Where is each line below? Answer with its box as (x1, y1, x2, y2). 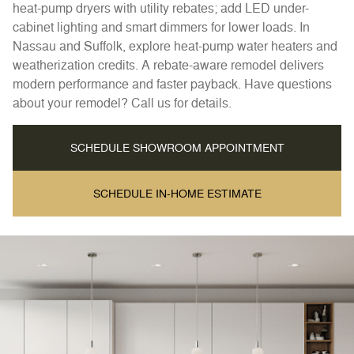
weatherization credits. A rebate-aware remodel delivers (13, 56, 324, 73)
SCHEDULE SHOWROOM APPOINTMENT (70, 140, 284, 155)
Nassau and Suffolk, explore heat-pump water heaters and (13, 37, 337, 55)
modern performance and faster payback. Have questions (13, 75, 332, 92)
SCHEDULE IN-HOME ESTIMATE (92, 186, 262, 201)
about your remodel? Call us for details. (13, 94, 232, 111)
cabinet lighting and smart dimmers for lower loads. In (13, 18, 310, 36)
